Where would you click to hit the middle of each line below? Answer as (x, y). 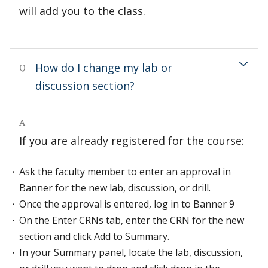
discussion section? (85, 86)
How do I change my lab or (104, 68)
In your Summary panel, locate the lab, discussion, (131, 252)
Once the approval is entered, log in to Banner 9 (127, 204)
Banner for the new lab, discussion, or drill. (116, 188)
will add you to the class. (82, 11)
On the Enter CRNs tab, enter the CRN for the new (132, 220)
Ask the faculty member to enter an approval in (125, 172)
